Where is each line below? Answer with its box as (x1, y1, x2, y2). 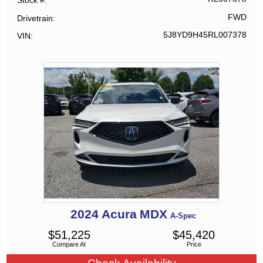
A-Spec (170, 211, 196, 221)
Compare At (52, 241, 86, 248)
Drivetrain (17, 13, 53, 23)
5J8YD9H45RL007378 (163, 31, 247, 40)
